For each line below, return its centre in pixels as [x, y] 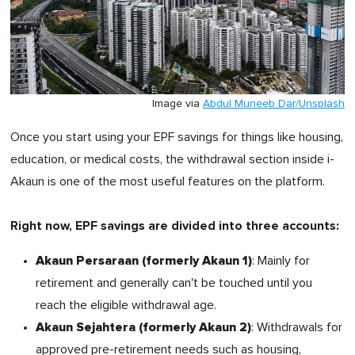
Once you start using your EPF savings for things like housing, [177, 137]
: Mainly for [281, 261]
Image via [177, 104]
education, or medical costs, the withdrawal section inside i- [172, 160]
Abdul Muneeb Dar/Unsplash [274, 104]
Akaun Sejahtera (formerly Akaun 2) [143, 328]
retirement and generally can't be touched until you [174, 283]
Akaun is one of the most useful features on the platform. [168, 182]
